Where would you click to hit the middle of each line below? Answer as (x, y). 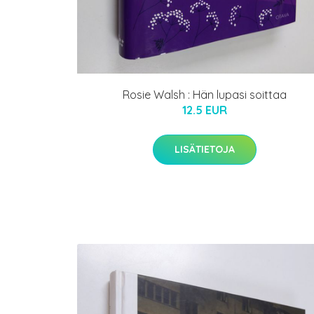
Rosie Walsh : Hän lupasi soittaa (205, 94)
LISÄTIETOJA (205, 149)
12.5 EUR (205, 110)
